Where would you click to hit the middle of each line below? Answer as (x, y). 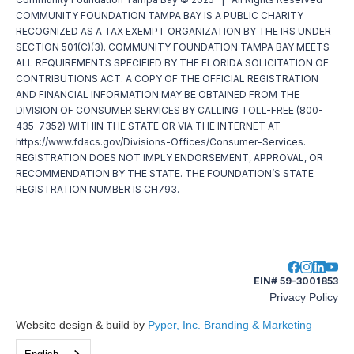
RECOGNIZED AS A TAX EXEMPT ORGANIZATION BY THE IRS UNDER (173, 31)
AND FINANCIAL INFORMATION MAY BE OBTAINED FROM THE (158, 94)
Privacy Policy (304, 297)
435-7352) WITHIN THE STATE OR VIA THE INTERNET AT (148, 126)
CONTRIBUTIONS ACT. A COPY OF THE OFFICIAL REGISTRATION (167, 78)
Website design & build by (82, 324)
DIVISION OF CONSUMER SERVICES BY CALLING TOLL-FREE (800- (169, 110)
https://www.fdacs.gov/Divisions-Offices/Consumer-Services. (161, 141)
